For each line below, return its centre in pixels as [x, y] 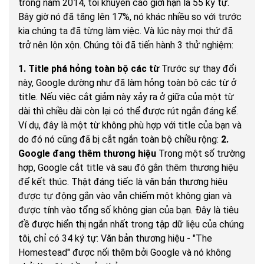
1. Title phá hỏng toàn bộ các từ [89, 69]
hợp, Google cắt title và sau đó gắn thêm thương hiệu [128, 168]
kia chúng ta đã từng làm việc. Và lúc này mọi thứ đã [126, 31]
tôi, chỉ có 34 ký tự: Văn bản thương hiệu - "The [115, 239]
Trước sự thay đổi [198, 69]
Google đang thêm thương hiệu [87, 154]
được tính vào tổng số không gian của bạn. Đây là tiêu [128, 210]
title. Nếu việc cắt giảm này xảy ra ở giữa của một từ [126, 97]
